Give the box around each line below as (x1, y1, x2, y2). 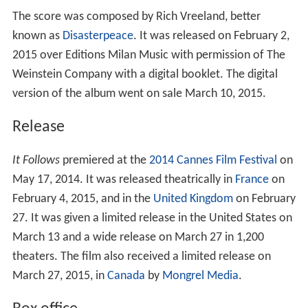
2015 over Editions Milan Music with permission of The (12, 48, 285, 62)
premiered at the (59, 153, 149, 167)
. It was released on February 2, (133, 29, 289, 43)
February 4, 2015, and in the (12, 192, 153, 206)
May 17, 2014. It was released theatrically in (12, 173, 235, 186)
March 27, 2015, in (12, 269, 107, 283)
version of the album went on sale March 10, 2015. (12, 87, 266, 100)
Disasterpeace (62, 29, 133, 43)
